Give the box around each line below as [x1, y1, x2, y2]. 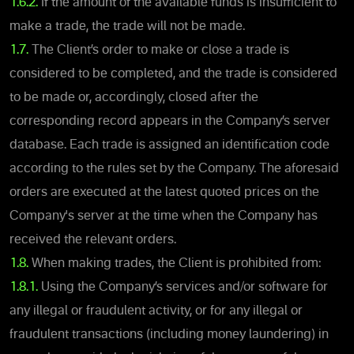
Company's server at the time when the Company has [9, 209, 318, 223]
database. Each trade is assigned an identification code [9, 138, 330, 152]
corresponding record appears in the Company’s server [9, 115, 330, 128]
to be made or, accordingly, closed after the [9, 91, 258, 104]
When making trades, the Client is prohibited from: [28, 257, 321, 270]
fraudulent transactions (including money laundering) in [9, 328, 329, 341]
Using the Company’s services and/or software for [38, 281, 328, 294]
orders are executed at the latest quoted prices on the [9, 186, 319, 199]
